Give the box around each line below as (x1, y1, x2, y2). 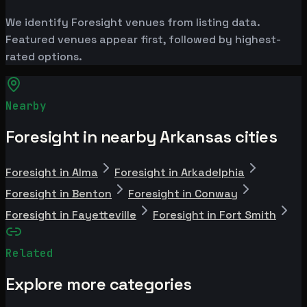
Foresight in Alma (5, 164, 98, 180)
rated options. (5, 49, 82, 64)
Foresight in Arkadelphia (114, 164, 245, 180)
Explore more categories (5, 273, 192, 295)
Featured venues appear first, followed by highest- (5, 32, 281, 47)
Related (5, 245, 53, 260)
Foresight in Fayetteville (5, 207, 136, 222)
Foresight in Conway (128, 186, 238, 201)
